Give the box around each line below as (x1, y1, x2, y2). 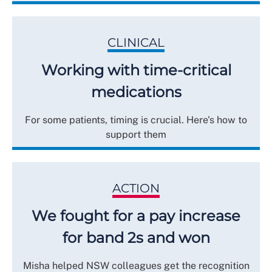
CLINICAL (107, 35, 165, 50)
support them (106, 128, 166, 140)
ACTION (112, 180, 160, 195)
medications (90, 83, 182, 101)
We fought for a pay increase (32, 206, 240, 225)
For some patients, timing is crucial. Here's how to (25, 114, 247, 126)
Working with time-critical (41, 61, 231, 79)
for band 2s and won (62, 228, 210, 246)
